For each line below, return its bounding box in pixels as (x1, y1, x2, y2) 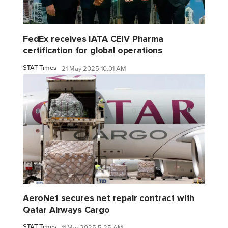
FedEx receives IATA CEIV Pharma (23, 33, 163, 44)
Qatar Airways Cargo (23, 204, 110, 215)
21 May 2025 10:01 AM (62, 65, 126, 73)
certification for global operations (23, 45, 163, 56)
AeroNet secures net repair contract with (23, 192, 195, 204)
